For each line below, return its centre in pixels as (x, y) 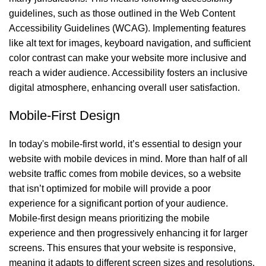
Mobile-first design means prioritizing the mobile (109, 218)
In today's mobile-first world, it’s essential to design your (125, 144)
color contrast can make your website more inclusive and (128, 58)
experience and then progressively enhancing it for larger (128, 233)
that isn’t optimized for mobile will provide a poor (110, 188)
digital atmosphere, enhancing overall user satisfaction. (124, 87)
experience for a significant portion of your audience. (118, 203)
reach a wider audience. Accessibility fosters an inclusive (128, 72)
